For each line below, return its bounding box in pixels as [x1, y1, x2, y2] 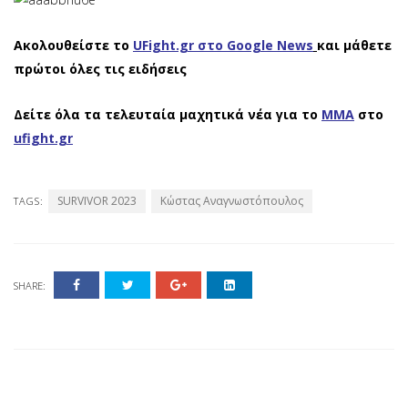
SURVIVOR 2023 [57, 192, 137, 209]
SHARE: [14, 278, 46, 292]
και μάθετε [317, 36, 392, 54]
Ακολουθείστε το [14, 36, 129, 54]
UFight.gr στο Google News [133, 36, 313, 54]
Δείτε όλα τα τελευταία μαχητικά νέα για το [14, 105, 318, 123]
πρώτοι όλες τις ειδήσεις [14, 59, 187, 77]
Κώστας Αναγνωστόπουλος [160, 192, 303, 209]
